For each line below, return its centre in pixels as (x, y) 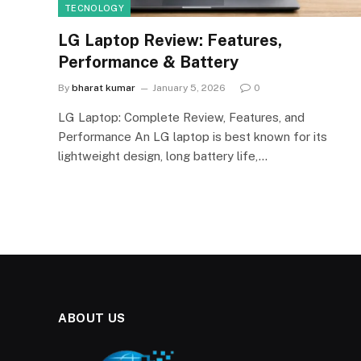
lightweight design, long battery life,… (163, 156)
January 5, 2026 (189, 87)
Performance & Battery (148, 62)
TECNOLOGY (94, 8)
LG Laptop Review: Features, (170, 40)
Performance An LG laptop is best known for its (193, 136)
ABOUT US (92, 317)
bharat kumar (104, 87)
